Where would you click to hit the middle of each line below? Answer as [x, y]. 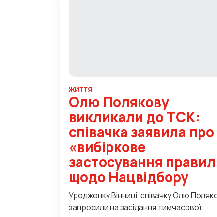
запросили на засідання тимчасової [135, 207]
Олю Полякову [119, 101]
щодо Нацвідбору [129, 177]
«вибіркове [107, 147]
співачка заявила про [141, 132]
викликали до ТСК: [134, 116]
